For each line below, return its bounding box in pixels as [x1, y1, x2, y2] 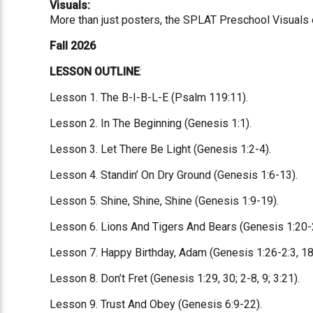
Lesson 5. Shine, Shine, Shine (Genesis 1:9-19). [50, 194, 279, 208]
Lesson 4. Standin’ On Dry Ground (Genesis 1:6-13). [50, 168, 298, 182]
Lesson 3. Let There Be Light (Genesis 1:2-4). [50, 142, 272, 156]
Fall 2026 [50, 38, 96, 52]
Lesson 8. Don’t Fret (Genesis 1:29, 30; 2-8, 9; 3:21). [50, 271, 300, 285]
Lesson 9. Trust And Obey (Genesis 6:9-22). [50, 297, 263, 311]
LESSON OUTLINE [50, 64, 140, 78]
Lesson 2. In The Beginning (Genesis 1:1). [50, 116, 252, 130]
